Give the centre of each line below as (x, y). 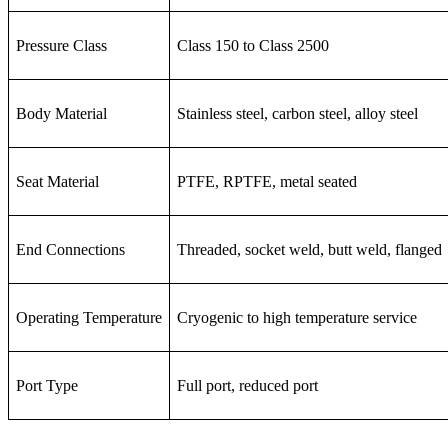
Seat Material (57, 181)
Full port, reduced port (247, 385)
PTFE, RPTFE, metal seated (266, 181)
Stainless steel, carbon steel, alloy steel (297, 113)
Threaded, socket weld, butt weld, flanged (309, 249)
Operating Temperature (88, 317)
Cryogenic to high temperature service (296, 317)
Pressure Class (61, 45)
